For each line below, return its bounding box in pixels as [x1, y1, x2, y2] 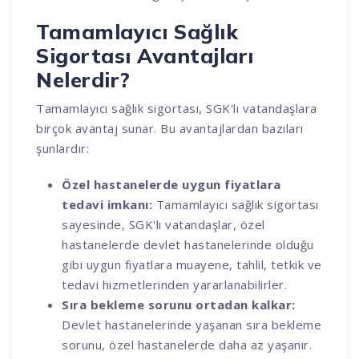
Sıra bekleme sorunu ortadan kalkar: [62, 296, 296, 313]
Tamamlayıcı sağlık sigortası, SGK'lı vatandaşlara [36, 99, 317, 116]
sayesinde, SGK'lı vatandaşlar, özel [62, 216, 265, 232]
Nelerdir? [36, 67, 131, 92]
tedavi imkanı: [62, 196, 156, 212]
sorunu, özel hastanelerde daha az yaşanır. [62, 336, 313, 353]
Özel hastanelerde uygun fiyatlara [62, 175, 281, 192]
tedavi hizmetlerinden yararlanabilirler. [62, 276, 288, 292]
